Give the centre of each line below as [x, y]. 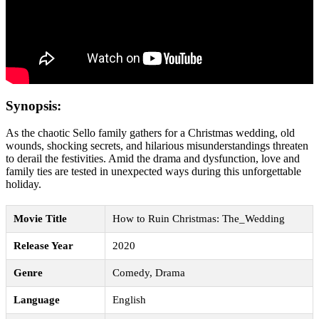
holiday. [23, 184]
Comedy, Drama [149, 273]
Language [37, 300]
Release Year [43, 246]
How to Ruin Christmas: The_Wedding [199, 219]
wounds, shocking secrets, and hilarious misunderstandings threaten [157, 146]
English [129, 300]
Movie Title [40, 219]
